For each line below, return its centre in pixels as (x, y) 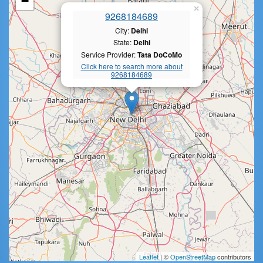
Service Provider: (109, 54)
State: (123, 42)
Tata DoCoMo (160, 54)
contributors (233, 257)
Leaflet (149, 257)
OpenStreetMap (193, 257)
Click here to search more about (131, 66)
